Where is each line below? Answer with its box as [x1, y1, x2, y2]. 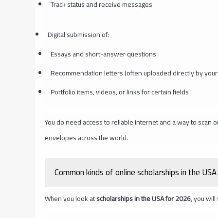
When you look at [45, 192, 96, 205]
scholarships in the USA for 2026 [96, 192, 191, 205]
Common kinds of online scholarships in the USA [54, 164, 217, 180]
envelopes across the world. [45, 131, 128, 144]
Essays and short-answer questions [50, 47, 156, 60]
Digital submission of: [47, 28, 109, 41]
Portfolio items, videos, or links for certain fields [50, 85, 189, 98]
